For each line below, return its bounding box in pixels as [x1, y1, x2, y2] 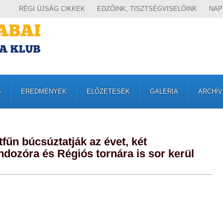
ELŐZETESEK [87, 88, 130, 95]
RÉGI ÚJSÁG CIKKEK [19, 5, 85, 12]
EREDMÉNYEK [21, 88, 67, 95]
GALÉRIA [150, 88, 178, 95]
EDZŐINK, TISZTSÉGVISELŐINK [97, 5, 197, 12]
